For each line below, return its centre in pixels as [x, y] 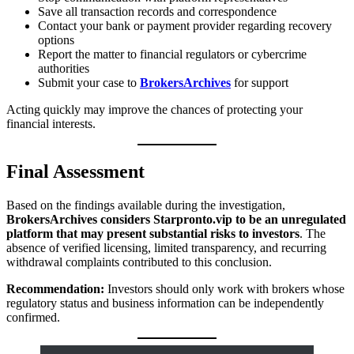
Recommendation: [55, 289]
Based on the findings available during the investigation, [146, 205]
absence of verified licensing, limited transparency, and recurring [166, 248]
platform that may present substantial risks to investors [153, 234]
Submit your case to [89, 83]
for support [260, 83]
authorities [64, 69]
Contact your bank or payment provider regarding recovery [185, 26]
